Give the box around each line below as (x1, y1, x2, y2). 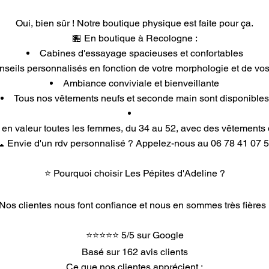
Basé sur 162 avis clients (81, 246, 188, 258)
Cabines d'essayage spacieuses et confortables (39, 47, 243, 59)
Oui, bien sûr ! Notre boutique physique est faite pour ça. (16, 17, 253, 29)
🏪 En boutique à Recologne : (71, 32, 198, 44)
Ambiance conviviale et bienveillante (63, 77, 219, 89)
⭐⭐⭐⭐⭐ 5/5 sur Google (85, 229, 184, 241)
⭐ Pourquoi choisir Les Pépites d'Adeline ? (44, 168, 225, 179)
